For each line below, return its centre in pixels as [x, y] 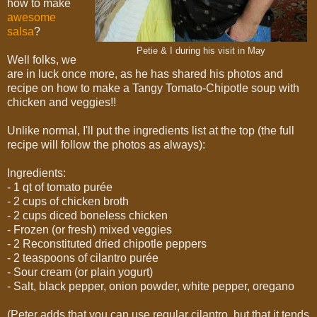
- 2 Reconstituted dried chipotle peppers [107, 244]
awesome [31, 18]
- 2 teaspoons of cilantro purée [83, 258]
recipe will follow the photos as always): [106, 145]
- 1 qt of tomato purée [60, 188]
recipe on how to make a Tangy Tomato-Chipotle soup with [153, 88]
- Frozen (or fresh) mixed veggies [90, 230]
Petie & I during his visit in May [201, 51]
